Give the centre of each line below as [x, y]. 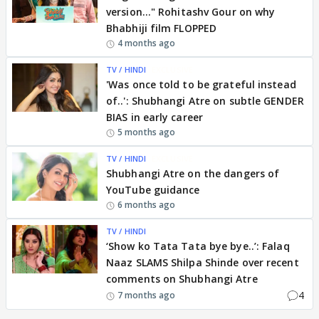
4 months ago [147, 43]
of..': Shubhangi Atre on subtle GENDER [205, 101]
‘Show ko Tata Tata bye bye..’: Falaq [198, 246]
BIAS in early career [155, 117]
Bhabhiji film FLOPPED [162, 28]
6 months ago [147, 205]
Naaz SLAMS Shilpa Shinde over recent [203, 262]
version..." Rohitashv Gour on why [191, 12]
